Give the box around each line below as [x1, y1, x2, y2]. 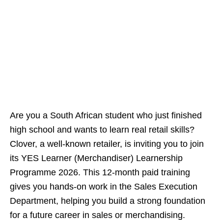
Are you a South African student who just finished [10, 110, 202, 121]
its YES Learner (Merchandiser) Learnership [10, 153, 183, 164]
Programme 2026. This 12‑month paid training [10, 167, 190, 178]
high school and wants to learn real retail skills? [10, 125, 194, 135]
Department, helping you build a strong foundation [10, 196, 205, 206]
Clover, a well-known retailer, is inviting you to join [10, 139, 204, 149]
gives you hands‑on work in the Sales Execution [10, 182, 197, 192]
